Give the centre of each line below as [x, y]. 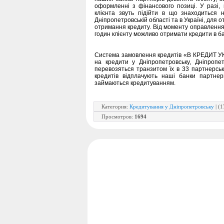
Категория [114, 106]
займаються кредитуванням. [135, 83]
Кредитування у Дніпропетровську [172, 106]
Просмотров [116, 116]
